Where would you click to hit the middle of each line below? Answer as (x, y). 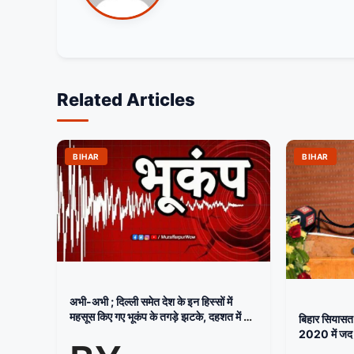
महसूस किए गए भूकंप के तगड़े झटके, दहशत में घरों (163, 316)
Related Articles (126, 99)
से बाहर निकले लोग (105, 331)
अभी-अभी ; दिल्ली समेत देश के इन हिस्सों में (151, 301)
